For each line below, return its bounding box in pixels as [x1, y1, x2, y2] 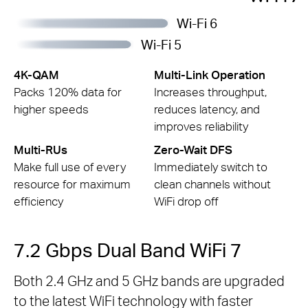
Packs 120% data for [14, 85, 122, 99]
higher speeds [14, 102, 89, 116]
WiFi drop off [153, 193, 219, 208]
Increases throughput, [153, 85, 267, 99]
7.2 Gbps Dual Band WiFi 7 [14, 236, 242, 262]
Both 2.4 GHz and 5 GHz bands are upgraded [14, 272, 285, 289]
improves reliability [153, 119, 248, 133]
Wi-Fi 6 [176, 14, 217, 32]
